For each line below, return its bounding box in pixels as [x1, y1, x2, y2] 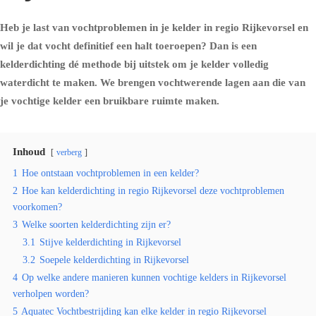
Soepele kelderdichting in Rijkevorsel [39, 255, 189, 265]
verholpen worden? [13, 288, 89, 299]
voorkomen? [13, 202, 62, 212]
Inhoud [13, 146, 45, 157]
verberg [56, 147, 82, 157]
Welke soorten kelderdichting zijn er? [22, 219, 171, 230]
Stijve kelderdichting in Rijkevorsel [39, 237, 181, 248]
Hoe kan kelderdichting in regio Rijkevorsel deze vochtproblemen [22, 186, 284, 196]
